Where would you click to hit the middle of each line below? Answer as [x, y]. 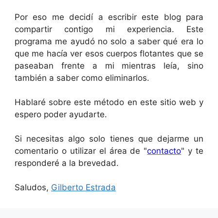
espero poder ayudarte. [61, 114]
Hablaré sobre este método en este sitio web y [109, 102]
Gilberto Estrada [83, 187]
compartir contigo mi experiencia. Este [109, 29]
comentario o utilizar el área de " [81, 151]
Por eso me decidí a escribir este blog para [109, 17]
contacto [164, 151]
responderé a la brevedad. [67, 163]
